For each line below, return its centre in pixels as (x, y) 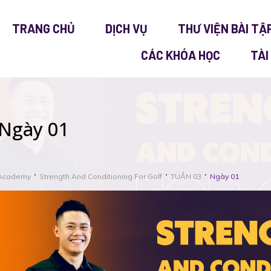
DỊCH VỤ (127, 28)
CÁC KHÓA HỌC (181, 55)
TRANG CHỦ (44, 28)
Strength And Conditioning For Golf (101, 176)
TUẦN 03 (186, 176)
